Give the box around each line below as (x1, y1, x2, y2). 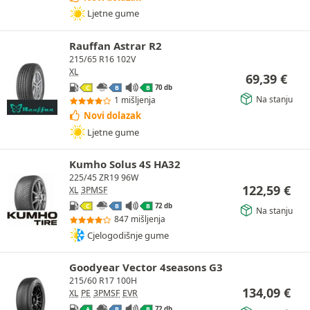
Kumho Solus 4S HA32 (69, 157, 181, 172)
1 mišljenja (114, 94, 156, 107)
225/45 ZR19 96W (69, 172, 138, 184)
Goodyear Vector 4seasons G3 (69, 260, 223, 275)
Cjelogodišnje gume (87, 228, 169, 241)
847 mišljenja (114, 213, 165, 226)
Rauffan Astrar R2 (69, 38, 162, 53)
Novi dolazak (84, 109, 141, 122)
